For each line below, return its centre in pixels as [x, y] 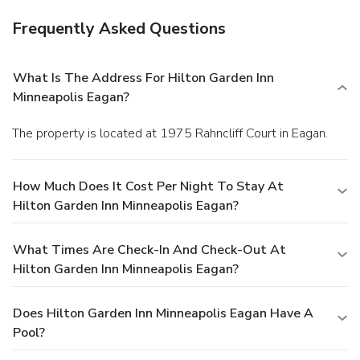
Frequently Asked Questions [119, 28]
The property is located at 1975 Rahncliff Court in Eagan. [174, 133]
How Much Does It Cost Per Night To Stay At [148, 186]
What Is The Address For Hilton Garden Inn [143, 78]
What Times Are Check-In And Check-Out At [149, 250]
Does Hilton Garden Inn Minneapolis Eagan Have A [163, 313]
